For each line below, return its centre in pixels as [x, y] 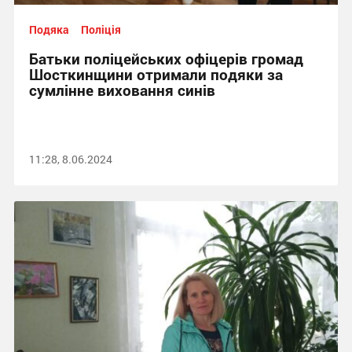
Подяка [49, 29]
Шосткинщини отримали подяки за [156, 74]
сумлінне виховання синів [122, 90]
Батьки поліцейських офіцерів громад [166, 59]
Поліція [101, 29]
